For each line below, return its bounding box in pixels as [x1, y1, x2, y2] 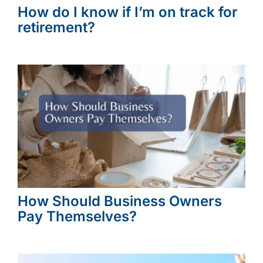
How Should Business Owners [17, 193, 222, 210]
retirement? [17, 19, 95, 36]
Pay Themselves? [17, 208, 137, 225]
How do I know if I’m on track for [17, 4, 238, 21]
